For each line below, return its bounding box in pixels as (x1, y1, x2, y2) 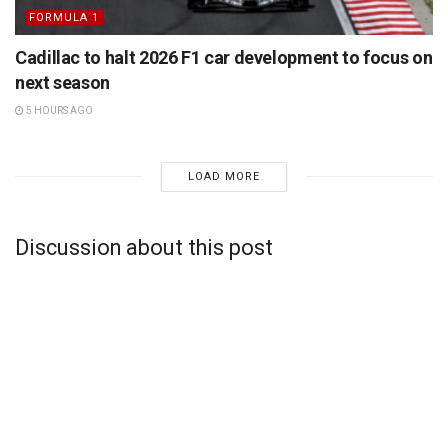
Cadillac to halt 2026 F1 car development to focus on (15, 46, 433, 68)
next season (15, 71, 111, 93)
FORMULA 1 (29, 10, 99, 24)
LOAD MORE (187, 169, 260, 183)
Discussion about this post (15, 235, 273, 261)
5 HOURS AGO (24, 104, 93, 116)
